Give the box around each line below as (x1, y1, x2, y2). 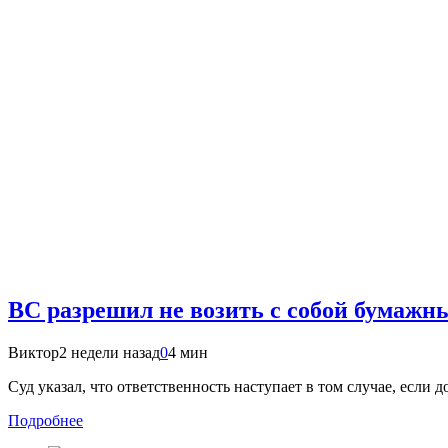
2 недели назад (59, 344, 160, 362)
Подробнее (8, 412, 83, 430)
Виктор (8, 344, 59, 362)
